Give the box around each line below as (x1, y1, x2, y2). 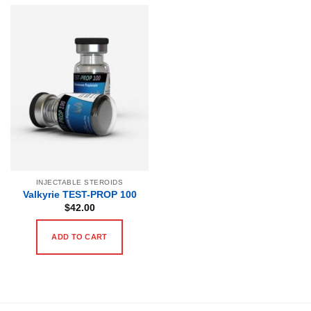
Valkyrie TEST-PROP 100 (22, 190, 137, 201)
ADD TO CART (51, 233, 108, 242)
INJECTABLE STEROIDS (35, 178, 124, 186)
